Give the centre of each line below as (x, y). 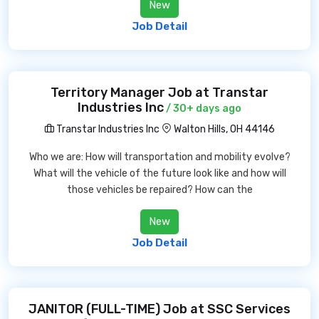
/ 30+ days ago (203, 109)
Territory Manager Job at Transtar (159, 93)
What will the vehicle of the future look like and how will (159, 173)
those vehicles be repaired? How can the (159, 190)
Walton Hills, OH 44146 (224, 129)
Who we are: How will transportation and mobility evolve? (159, 157)
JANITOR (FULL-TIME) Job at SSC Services (159, 309)
